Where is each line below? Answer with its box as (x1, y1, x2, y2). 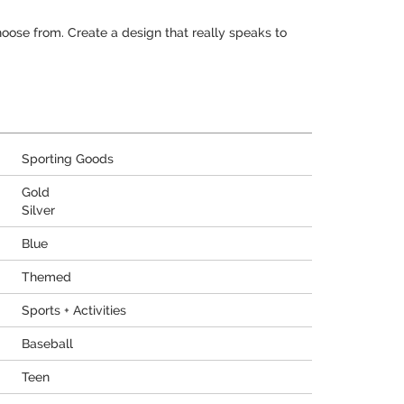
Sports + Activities (22, 303, 126, 317)
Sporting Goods (22, 151, 114, 166)
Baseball (22, 336, 73, 351)
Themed (22, 270, 71, 284)
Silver (22, 203, 55, 217)
